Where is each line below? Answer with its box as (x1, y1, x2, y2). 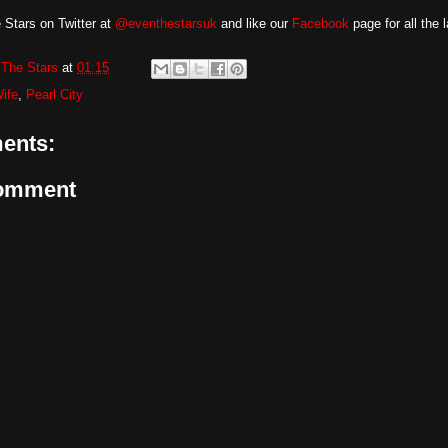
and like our (217, 16, 292, 31)
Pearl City (26, 87, 83, 102)
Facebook (292, 16, 349, 31)
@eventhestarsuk (115, 16, 217, 31)
